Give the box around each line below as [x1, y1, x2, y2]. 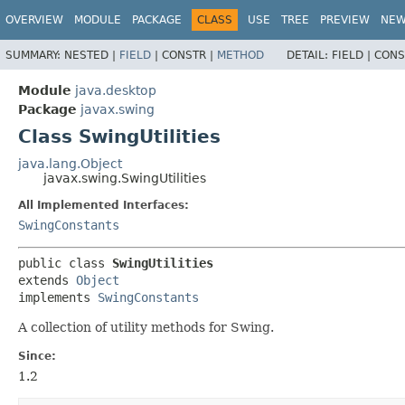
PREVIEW [320, 14, 370, 26]
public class [18, 255, 112, 270]
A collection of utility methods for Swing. [18, 319, 274, 334]
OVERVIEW [5, 14, 63, 26]
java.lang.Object [18, 155, 122, 171]
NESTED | [64, 48, 119, 61]
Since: [18, 349, 56, 363]
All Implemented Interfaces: [18, 198, 189, 212]
